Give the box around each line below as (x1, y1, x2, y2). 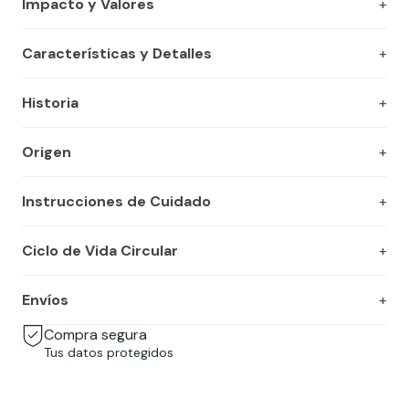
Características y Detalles (22, 44, 212, 63)
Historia (22, 93, 79, 112)
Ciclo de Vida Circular (22, 241, 178, 260)
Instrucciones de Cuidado (22, 192, 211, 211)
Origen (22, 142, 71, 162)
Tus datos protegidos (44, 344, 173, 361)
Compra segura (44, 325, 147, 344)
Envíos (22, 290, 68, 309)
